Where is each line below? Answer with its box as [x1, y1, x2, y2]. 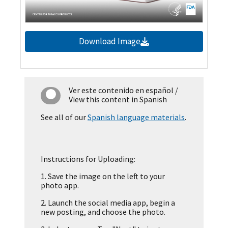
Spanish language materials [88, 112, 185, 123]
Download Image [79, 36, 141, 47]
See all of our [41, 112, 88, 123]
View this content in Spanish [69, 94, 167, 105]
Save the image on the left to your [46, 171, 165, 182]
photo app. [41, 180, 79, 191]
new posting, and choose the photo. [41, 207, 165, 217]
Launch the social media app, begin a [46, 197, 175, 208]
